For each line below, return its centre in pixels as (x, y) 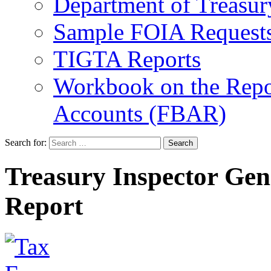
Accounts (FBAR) (140, 113)
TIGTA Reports (127, 59)
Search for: (26, 142)
